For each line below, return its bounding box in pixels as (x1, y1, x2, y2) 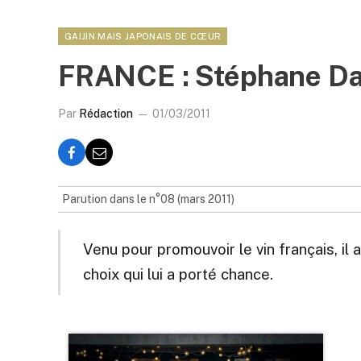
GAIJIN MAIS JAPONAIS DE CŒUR (64, 31, 222, 41)
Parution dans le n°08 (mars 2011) (62, 193, 234, 205)
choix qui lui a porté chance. (82, 265, 273, 284)
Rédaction (79, 107, 133, 120)
